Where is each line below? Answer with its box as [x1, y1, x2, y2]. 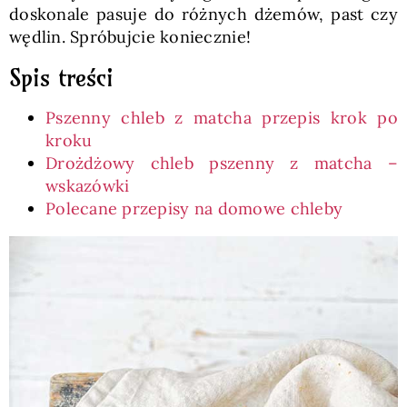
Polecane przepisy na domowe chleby [45, 198, 343, 219]
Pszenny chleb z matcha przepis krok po [45, 107, 399, 128]
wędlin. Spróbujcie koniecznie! [8, 26, 252, 47]
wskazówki [45, 175, 130, 196]
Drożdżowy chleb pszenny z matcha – [45, 153, 399, 174]
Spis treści [8, 63, 114, 93]
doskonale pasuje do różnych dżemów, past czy [8, 4, 399, 25]
